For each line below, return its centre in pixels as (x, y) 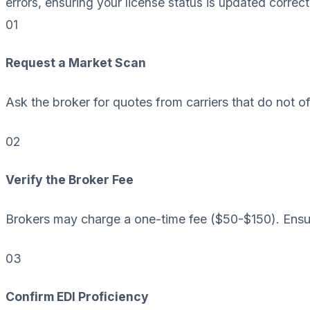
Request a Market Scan (76, 63)
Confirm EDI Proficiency (77, 296)
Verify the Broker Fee (70, 180)
